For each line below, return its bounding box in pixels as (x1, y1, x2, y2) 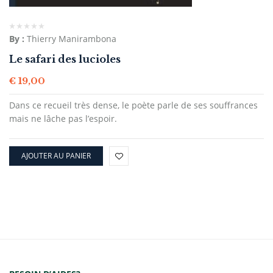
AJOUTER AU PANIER (21, 151, 91, 161)
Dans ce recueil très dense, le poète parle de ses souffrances (9, 99, 258, 111)
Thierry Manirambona (27, 33, 116, 44)
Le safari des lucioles (9, 53, 121, 65)
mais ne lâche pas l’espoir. (9, 113, 117, 124)
